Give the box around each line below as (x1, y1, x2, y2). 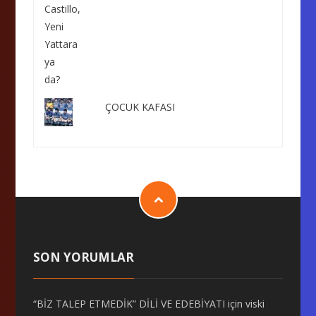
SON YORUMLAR (33, 249, 135, 265)
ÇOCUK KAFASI (104, 100, 175, 114)
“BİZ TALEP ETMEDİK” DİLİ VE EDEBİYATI (33, 297, 226, 310)
